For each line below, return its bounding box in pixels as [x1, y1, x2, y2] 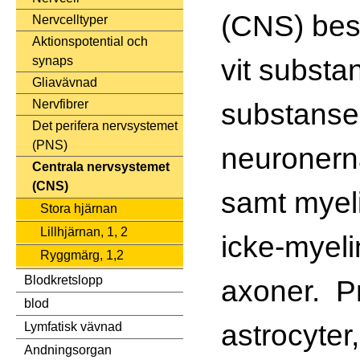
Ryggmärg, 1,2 [40, 248, 124, 263]
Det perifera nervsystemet [32, 119, 178, 133]
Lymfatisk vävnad [24, 320, 122, 334]
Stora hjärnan [40, 202, 117, 216]
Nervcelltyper [32, 13, 108, 27]
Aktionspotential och [32, 35, 148, 49]
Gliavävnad [32, 76, 97, 90]
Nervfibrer [32, 97, 88, 112]
